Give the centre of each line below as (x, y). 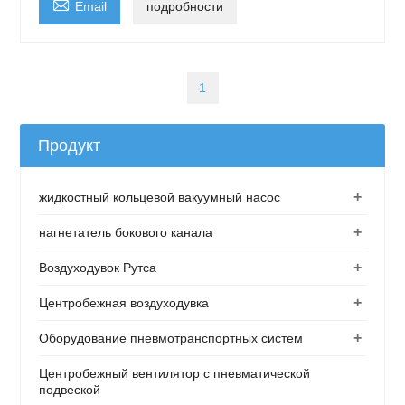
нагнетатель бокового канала (126, 232)
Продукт (70, 146)
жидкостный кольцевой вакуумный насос (160, 197)
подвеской (70, 390)
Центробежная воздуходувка (124, 303)
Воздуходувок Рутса (98, 268)
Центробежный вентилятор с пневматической (175, 373)
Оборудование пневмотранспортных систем (171, 338)
